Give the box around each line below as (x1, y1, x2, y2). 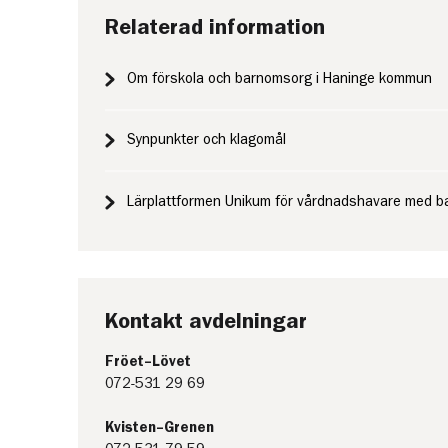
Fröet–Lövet (104, 353, 191, 369)
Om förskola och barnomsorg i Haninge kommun (127, 71, 433, 87)
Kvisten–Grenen (104, 419, 222, 435)
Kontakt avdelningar (104, 308, 307, 332)
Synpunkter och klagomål (127, 132, 287, 148)
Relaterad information (104, 15, 325, 39)
